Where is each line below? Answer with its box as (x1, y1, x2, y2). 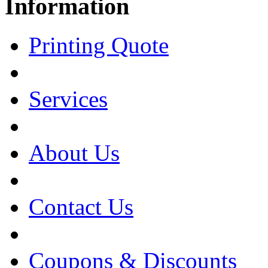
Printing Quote (29, 32, 169, 59)
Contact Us (29, 194, 133, 220)
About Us (29, 140, 120, 166)
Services (29, 86, 108, 112)
